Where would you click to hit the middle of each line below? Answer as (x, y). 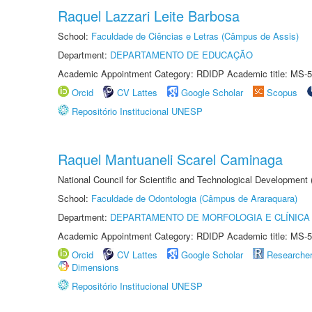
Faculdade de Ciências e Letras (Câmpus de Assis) (195, 36)
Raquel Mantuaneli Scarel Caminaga (170, 159)
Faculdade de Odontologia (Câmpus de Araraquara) (194, 198)
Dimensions (95, 267)
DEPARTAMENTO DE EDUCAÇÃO (181, 55)
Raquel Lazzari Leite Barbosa (149, 16)
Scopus (282, 92)
